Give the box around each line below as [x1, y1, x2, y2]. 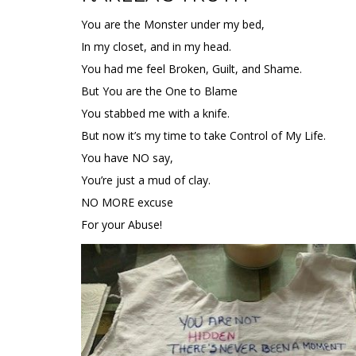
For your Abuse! [81, 217, 162, 232]
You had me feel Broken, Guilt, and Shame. [81, 61, 302, 76]
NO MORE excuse [81, 195, 173, 210]
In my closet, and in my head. [81, 39, 231, 54]
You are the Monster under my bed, [81, 17, 265, 32]
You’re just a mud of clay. [81, 172, 211, 188]
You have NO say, [81, 150, 173, 165]
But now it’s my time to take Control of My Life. [81, 128, 326, 143]
